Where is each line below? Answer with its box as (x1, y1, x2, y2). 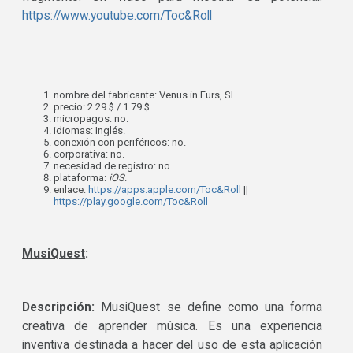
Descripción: (22, 300, 102, 315)
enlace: (54, 184, 89, 196)
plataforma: (54, 172, 110, 184)
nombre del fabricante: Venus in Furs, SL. (54, 89, 240, 102)
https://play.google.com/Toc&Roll (54, 195, 209, 208)
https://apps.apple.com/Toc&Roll (88, 184, 242, 196)
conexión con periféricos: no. (54, 136, 187, 149)
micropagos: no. (54, 113, 129, 125)
